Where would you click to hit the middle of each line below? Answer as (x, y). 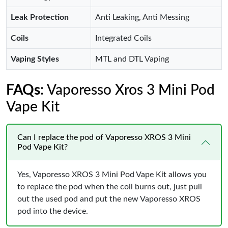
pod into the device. (53, 211)
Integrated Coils (123, 38)
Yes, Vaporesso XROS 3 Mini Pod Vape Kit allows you (112, 175)
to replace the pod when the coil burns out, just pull (110, 187)
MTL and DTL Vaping (132, 59)
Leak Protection (40, 17)
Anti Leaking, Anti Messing (142, 17)
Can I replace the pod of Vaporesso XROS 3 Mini (104, 137)
